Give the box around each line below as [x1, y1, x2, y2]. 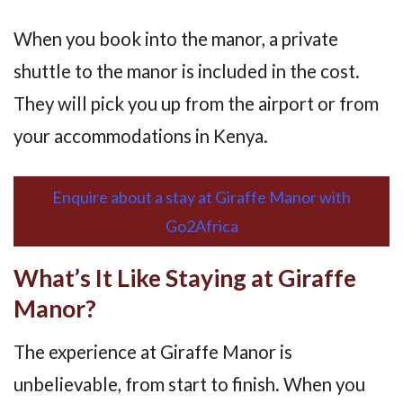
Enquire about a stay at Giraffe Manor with [52, 186, 351, 207]
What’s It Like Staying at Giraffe [13, 263, 356, 292]
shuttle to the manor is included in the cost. [13, 59, 360, 82]
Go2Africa [165, 215, 238, 236]
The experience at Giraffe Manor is [13, 341, 292, 363]
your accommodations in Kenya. [13, 124, 268, 147]
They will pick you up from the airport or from [13, 92, 379, 114]
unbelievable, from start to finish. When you [13, 373, 365, 396]
